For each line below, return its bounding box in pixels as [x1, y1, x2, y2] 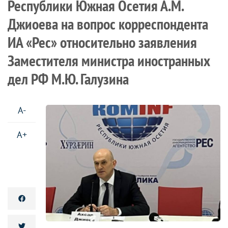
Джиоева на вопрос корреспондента [8, 14, 208, 34]
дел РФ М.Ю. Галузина [8, 69, 129, 89]
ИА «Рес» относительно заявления [8, 32, 197, 52]
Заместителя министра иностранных [8, 50, 210, 70]
